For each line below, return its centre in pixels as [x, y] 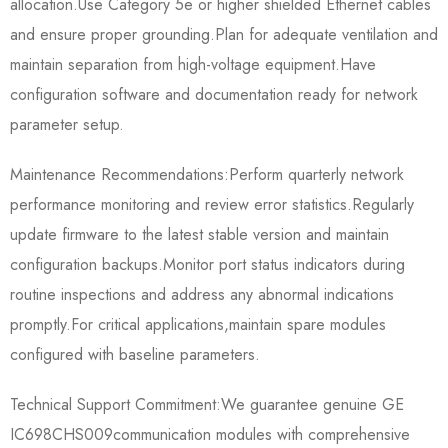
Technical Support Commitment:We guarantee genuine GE [207, 404]
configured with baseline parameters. [135, 354]
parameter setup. [67, 124]
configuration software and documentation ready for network [214, 94]
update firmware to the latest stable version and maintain [199, 234]
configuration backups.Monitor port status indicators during [207, 264]
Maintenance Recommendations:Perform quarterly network [207, 174]
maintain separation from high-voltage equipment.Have [193, 64]
